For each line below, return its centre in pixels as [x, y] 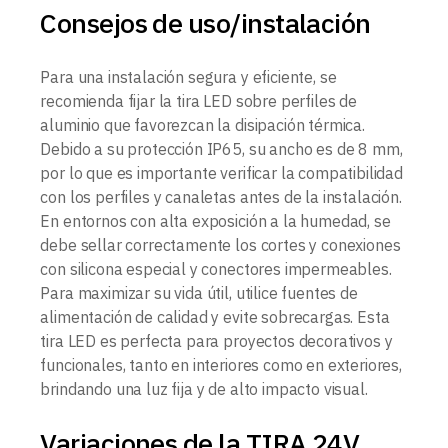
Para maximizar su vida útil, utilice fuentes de [199, 292]
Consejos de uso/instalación [205, 22]
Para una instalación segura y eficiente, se [188, 76]
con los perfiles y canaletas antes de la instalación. [221, 196]
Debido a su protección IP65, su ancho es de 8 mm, [221, 148]
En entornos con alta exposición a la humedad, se [215, 220]
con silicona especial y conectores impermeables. [216, 268]
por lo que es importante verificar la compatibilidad [221, 172]
